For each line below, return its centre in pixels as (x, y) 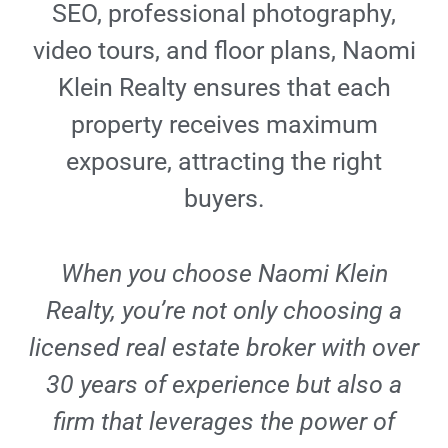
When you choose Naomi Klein (224, 273)
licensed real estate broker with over (224, 347)
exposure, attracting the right (224, 161)
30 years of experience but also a (224, 384)
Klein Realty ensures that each (224, 87)
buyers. (224, 198)
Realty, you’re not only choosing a (224, 310)
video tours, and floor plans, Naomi (224, 50)
